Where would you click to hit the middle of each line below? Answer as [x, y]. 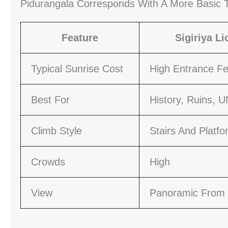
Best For [50, 100]
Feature [80, 38]
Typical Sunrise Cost [77, 69]
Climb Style [56, 131]
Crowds [48, 162]
